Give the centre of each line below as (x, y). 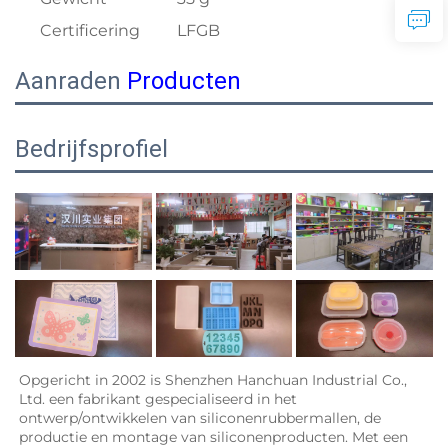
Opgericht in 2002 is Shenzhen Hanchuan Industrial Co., (213, 379)
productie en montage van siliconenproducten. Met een (213, 436)
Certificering (90, 30)
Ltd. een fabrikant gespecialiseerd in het (158, 398)
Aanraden (71, 80)
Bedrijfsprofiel (91, 148)
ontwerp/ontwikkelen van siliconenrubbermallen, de (200, 417)
